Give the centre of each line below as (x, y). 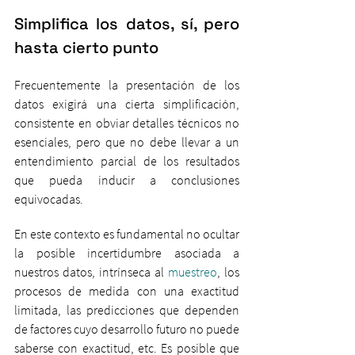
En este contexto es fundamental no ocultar (127, 234)
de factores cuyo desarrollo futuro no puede (127, 329)
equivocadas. (50, 199)
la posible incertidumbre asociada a (127, 253)
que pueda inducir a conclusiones (127, 180)
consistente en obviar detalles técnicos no (127, 123)
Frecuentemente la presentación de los (127, 85)
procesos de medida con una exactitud (127, 291)
